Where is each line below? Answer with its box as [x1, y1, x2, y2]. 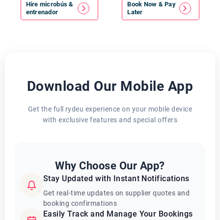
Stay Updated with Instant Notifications [43, 174, 190, 183]
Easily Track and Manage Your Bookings [43, 209, 193, 219]
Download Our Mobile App [27, 78, 193, 94]
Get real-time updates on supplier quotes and [43, 189, 190, 197]
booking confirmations [43, 199, 117, 207]
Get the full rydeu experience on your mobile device [27, 105, 192, 113]
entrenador [26, 8, 58, 16]
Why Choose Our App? [55, 160, 165, 172]
